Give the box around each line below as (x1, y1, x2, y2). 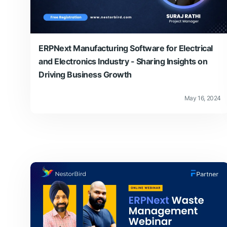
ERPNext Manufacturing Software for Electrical (39, 43, 213, 53)
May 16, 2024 (184, 94, 221, 102)
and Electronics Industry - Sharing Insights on (39, 56, 207, 66)
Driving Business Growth (39, 69, 132, 80)
